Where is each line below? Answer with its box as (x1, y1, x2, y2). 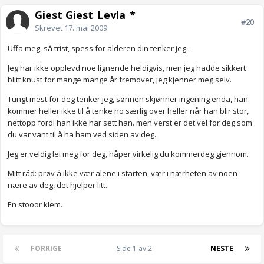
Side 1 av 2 (117, 243, 156, 254)
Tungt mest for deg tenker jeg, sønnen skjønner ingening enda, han (8, 94, 248, 105)
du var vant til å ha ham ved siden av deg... (8, 129, 160, 140)
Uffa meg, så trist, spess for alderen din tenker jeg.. (8, 43, 190, 54)
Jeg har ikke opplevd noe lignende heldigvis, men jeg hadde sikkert (8, 62, 246, 74)
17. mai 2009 (64, 22, 107, 34)
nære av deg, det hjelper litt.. (8, 180, 109, 191)
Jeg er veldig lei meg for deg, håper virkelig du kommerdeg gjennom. (8, 148, 249, 160)
